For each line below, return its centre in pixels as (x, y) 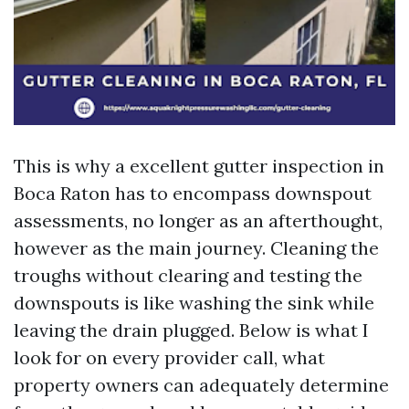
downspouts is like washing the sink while (194, 303)
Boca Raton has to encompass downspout (193, 193)
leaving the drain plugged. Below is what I (191, 330)
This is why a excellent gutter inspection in (199, 166)
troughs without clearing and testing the (188, 275)
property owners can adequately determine (201, 385)
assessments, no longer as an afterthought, (198, 220)
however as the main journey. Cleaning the (196, 248)
